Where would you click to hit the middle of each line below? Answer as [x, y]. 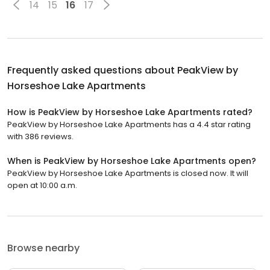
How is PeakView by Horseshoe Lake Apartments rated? [130, 112]
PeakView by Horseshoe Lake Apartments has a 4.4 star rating [129, 125]
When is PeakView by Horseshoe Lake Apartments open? [132, 161]
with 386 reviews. [40, 137]
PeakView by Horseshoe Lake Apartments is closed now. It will [128, 174]
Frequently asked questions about [92, 71]
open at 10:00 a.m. [42, 186]
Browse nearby [43, 248]
